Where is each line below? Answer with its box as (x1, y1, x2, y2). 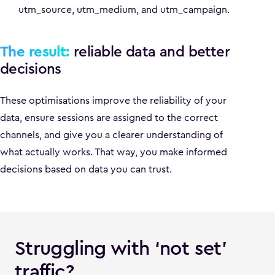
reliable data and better (69, 41, 230, 62)
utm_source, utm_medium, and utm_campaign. (18, 2, 230, 17)
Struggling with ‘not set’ (15, 234, 227, 262)
